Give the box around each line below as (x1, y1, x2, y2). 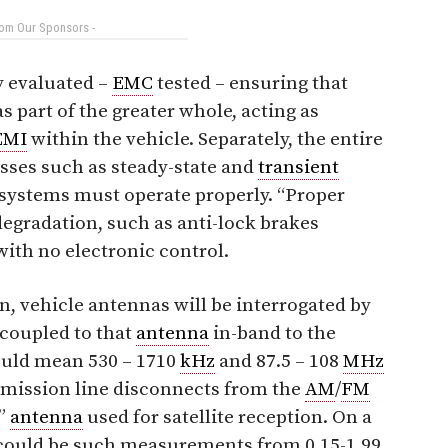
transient (258, 155, 339, 179)
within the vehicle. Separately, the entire (27, 127, 383, 151)
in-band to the (209, 321, 336, 345)
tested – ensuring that (153, 71, 348, 95)
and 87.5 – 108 (215, 349, 343, 373)
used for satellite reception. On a (83, 405, 372, 429)
